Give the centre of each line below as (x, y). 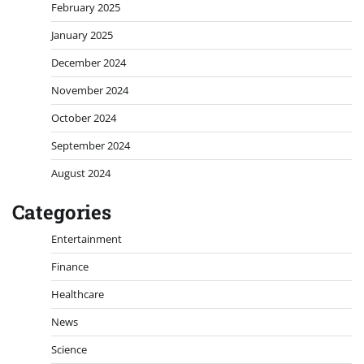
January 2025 (82, 35)
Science (69, 349)
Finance (70, 266)
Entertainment (87, 238)
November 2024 (90, 90)
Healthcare (78, 294)
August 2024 (81, 173)
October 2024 (84, 117)
